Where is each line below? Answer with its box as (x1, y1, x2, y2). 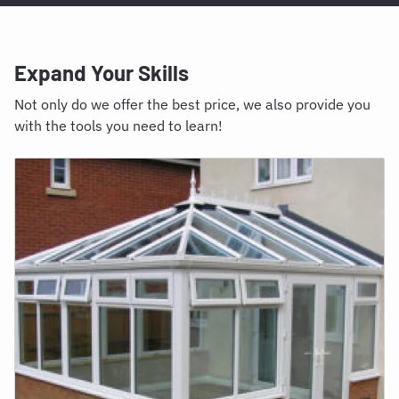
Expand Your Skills (14, 60, 189, 86)
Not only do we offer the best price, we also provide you (14, 95, 370, 114)
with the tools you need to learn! (14, 117, 223, 135)
